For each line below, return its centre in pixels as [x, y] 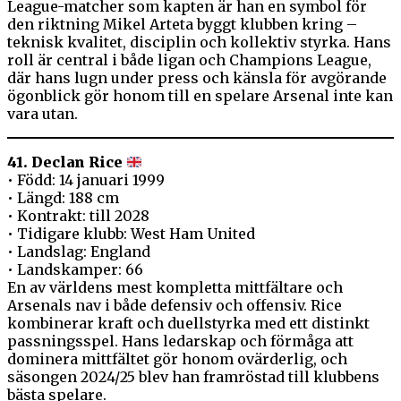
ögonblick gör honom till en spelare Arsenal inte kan [200, 96]
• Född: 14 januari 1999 [86, 180]
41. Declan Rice [65, 162]
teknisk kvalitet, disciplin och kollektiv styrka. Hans [199, 43]
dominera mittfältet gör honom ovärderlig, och [177, 359]
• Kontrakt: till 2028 [78, 216]
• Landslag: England [79, 252]
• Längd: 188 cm [63, 198]
